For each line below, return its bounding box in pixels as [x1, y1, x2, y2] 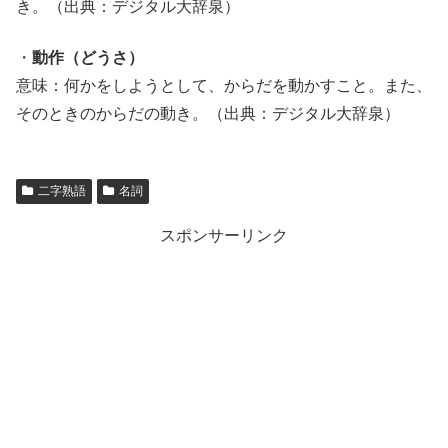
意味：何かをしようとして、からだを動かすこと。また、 [16, 76, 432, 94]
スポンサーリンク [160, 226, 288, 244]
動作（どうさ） [32, 48, 144, 66]
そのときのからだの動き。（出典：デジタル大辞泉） [16, 104, 400, 122]
